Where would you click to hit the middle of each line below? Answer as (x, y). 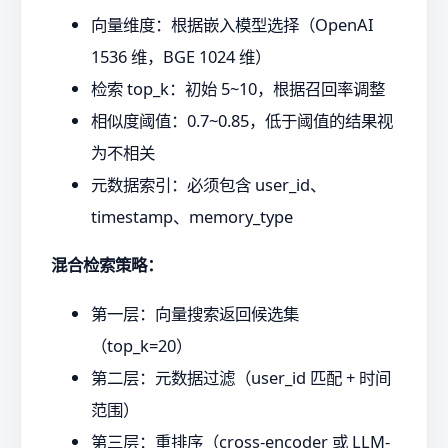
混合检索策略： (107, 265)
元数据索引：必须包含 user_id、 (208, 184)
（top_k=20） (141, 345)
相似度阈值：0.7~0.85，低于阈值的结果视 (242, 120)
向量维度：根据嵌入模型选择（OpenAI (232, 24)
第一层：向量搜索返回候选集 (195, 313)
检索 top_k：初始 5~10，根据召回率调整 (238, 88)
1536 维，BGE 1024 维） (181, 56)
